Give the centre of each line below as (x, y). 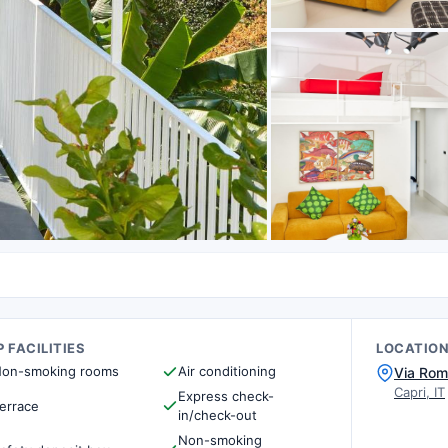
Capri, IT (419, 392)
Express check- (225, 396)
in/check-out (217, 415)
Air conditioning (226, 371)
